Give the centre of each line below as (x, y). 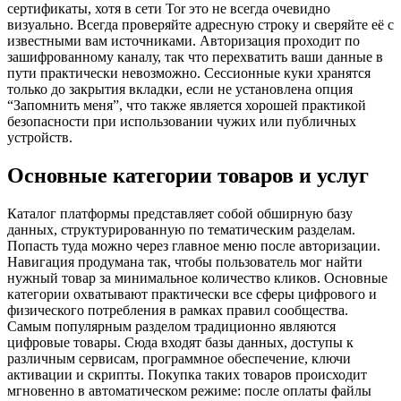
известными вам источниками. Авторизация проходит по (183, 41)
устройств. (40, 138)
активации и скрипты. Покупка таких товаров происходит (187, 374)
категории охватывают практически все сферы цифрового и (192, 294)
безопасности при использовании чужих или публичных (182, 122)
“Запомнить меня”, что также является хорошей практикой (187, 106)
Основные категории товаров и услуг (188, 175)
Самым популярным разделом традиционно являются (171, 326)
